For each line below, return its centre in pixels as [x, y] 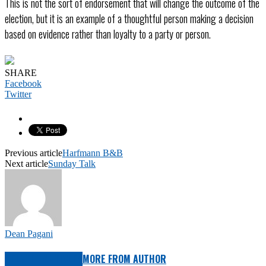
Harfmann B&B [93, 153]
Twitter [18, 94]
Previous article [34, 153]
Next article [26, 163]
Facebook [23, 83]
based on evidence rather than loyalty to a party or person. [108, 34]
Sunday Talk [72, 163]
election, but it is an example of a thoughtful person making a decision [129, 18]
